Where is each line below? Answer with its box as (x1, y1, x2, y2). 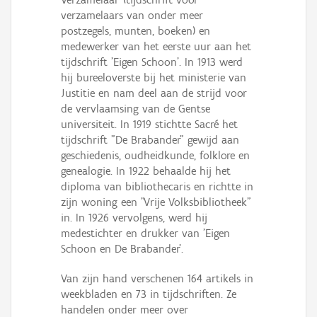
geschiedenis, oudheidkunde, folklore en (61, 149, 250, 163)
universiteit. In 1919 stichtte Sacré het (61, 117, 238, 132)
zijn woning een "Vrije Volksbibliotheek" (61, 195, 251, 209)
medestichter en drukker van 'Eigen (61, 226, 230, 241)
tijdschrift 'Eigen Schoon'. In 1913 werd (61, 55, 243, 69)
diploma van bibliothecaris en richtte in (61, 180, 253, 194)
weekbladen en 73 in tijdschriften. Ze (61, 287, 236, 301)
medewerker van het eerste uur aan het (61, 40, 251, 54)
